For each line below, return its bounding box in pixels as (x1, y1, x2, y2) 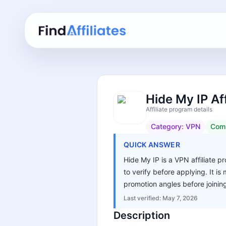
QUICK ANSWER (124, 140, 181, 149)
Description (114, 209, 170, 221)
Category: (151, 122, 186, 131)
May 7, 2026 (162, 194, 198, 202)
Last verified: (124, 194, 162, 202)
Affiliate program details (146, 105, 212, 113)
